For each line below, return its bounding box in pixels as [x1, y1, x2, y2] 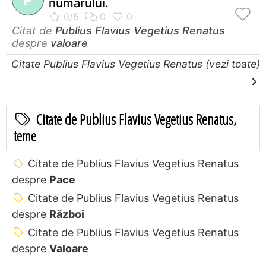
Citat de [12, 24, 55, 37]
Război [49, 207, 84, 220]
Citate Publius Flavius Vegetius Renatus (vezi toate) [11, 57, 260, 70]
